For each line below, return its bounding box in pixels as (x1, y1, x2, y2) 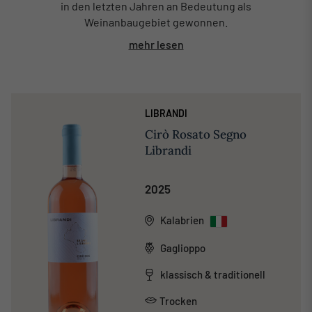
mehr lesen (128, 37, 184, 51)
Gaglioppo (159, 241, 205, 254)
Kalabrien (159, 213, 204, 226)
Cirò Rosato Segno (144, 126, 247, 142)
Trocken (159, 294, 197, 307)
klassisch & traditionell (159, 268, 265, 281)
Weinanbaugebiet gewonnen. (84, 15, 228, 29)
